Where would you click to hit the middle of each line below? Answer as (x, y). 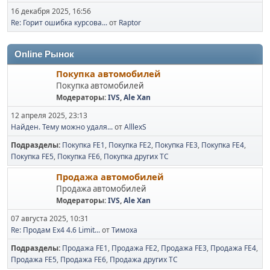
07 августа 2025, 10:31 (50, 218)
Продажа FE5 (34, 259)
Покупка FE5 (32, 156)
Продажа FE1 (85, 248)
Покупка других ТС (136, 156)
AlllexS (135, 127)
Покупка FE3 (176, 145)
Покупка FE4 (223, 145)
